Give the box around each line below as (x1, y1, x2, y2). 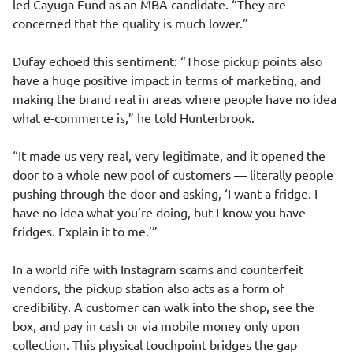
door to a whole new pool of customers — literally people (13, 166, 333, 182)
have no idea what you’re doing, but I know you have (13, 204, 306, 220)
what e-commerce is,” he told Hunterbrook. (13, 110, 255, 125)
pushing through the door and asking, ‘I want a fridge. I (13, 185, 318, 201)
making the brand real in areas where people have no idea (13, 91, 336, 106)
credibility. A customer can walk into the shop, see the (13, 299, 314, 314)
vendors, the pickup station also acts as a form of (13, 280, 284, 295)
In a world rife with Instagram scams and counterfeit (13, 261, 303, 277)
